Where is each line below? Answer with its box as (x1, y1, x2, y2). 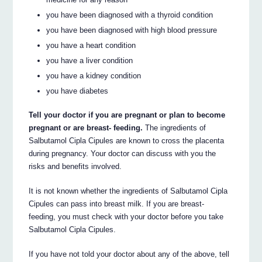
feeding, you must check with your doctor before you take (29, 212, 224, 221)
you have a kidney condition (46, 71, 142, 81)
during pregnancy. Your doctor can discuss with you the (29, 149, 216, 158)
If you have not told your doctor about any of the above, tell (29, 249, 230, 258)
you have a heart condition (46, 41, 136, 50)
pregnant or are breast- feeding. (29, 123, 143, 132)
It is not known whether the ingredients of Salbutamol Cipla (29, 186, 228, 195)
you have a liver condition (46, 56, 133, 65)
